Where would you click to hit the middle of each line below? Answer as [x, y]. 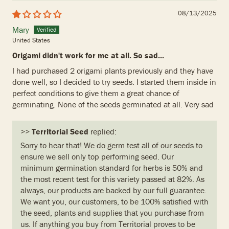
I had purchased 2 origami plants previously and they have [113, 71]
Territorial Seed [60, 132]
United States [31, 40]
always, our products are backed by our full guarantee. [113, 190]
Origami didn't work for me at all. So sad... [88, 55]
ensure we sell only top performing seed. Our [97, 157]
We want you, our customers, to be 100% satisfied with [114, 202]
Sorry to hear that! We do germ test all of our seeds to [111, 145]
